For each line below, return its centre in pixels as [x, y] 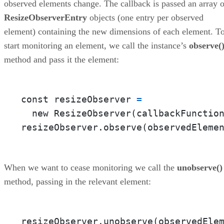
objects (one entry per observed [145, 17]
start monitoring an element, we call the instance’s [96, 45]
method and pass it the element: [61, 59]
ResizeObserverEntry [45, 17]
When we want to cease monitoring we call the [90, 167]
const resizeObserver [79, 99]
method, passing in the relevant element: [77, 181]
